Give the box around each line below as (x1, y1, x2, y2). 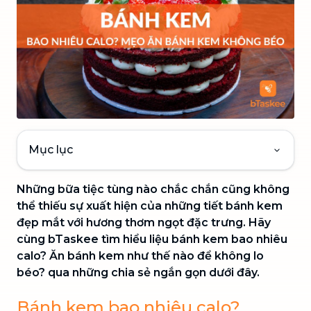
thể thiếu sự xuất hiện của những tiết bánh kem (17, 199, 283, 212)
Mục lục (28, 142, 73, 156)
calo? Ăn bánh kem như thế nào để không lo (17, 249, 264, 262)
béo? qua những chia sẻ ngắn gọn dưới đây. (17, 265, 260, 279)
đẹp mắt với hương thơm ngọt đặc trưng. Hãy (17, 215, 271, 229)
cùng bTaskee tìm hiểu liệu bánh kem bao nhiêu (17, 232, 287, 246)
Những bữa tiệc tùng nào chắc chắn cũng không (17, 182, 289, 196)
